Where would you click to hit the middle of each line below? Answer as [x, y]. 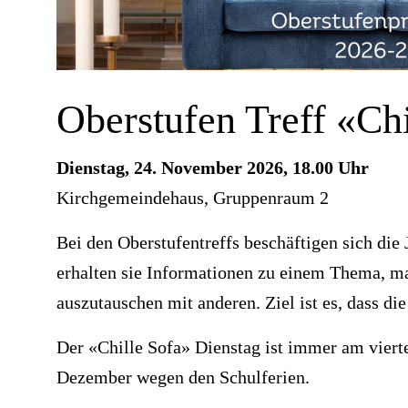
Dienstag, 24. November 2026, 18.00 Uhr [213, 168]
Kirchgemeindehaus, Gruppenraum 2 [193, 198]
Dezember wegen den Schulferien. [183, 377]
